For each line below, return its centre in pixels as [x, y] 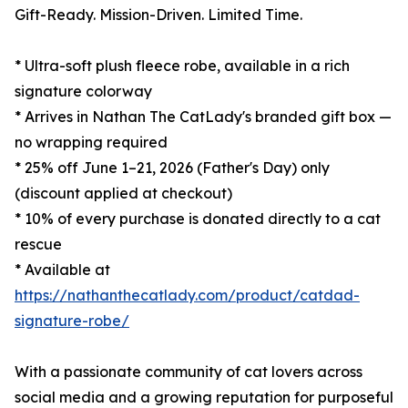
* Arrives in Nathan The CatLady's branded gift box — [203, 117]
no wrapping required [91, 143]
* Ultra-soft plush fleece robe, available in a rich [182, 66]
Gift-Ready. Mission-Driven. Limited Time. [158, 15]
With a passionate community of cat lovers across [189, 372]
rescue [38, 245]
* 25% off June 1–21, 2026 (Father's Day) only [172, 168]
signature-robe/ [72, 321]
